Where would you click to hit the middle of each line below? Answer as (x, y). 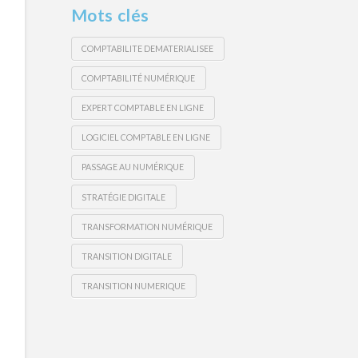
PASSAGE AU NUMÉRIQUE (133, 167)
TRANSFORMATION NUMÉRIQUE (147, 226)
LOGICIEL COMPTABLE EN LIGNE (146, 137)
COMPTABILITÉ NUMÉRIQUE (139, 78)
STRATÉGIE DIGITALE (124, 197)
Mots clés (110, 14)
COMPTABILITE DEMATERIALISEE (148, 49)
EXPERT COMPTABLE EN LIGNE (143, 108)
